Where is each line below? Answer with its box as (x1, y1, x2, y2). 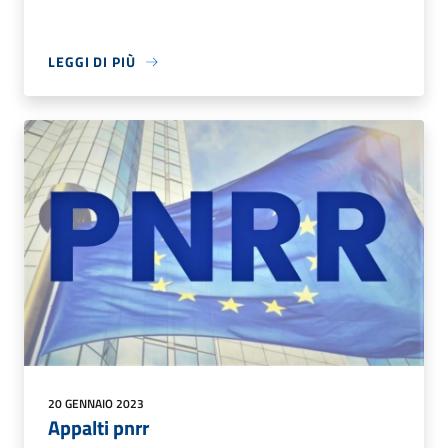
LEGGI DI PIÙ (48, 51, 136, 73)
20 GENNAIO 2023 (48, 393, 144, 413)
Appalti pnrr (48, 411, 149, 443)
